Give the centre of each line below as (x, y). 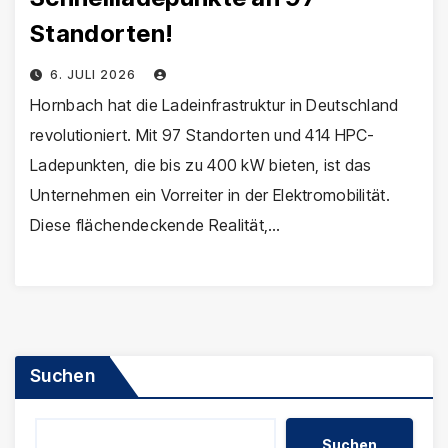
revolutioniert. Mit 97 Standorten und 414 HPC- (202, 134)
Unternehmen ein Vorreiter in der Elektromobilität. (210, 194)
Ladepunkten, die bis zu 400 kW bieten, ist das (201, 164)
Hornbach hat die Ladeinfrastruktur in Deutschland (214, 104)
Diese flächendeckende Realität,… (155, 224)
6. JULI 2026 (94, 74)
